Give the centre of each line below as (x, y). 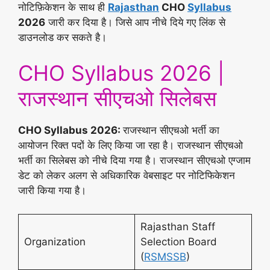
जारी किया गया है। (54, 190)
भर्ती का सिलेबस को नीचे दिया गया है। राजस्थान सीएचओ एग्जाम (134, 160)
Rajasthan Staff (177, 226)
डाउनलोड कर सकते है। (62, 37)
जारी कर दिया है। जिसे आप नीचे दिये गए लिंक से (135, 22)
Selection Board (178, 241)
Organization (55, 241)
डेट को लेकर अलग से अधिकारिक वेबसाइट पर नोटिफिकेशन (127, 175)
